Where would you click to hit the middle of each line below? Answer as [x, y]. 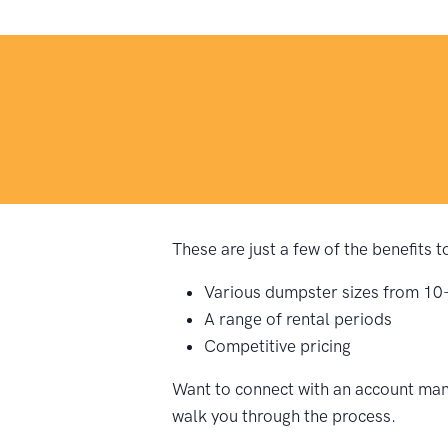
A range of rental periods [298, 319]
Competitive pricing [277, 346]
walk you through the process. [284, 416]
